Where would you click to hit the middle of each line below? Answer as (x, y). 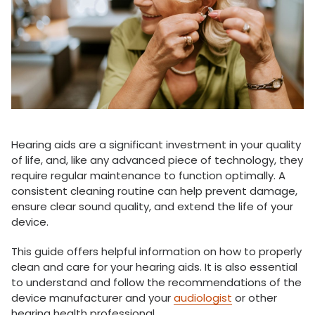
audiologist (203, 298)
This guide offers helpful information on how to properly (156, 252)
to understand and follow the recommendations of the (156, 283)
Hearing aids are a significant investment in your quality (156, 145)
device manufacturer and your (92, 298)
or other (255, 298)
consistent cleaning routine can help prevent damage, (154, 191)
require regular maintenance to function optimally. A (148, 176)
